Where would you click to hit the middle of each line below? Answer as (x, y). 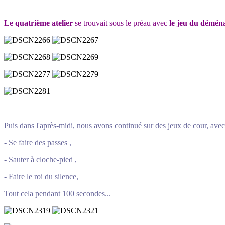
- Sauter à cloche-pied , (40, 159)
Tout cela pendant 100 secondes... (58, 193)
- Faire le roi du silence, (41, 176)
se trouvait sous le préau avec (121, 23)
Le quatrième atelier (38, 23)
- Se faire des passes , (38, 142)
